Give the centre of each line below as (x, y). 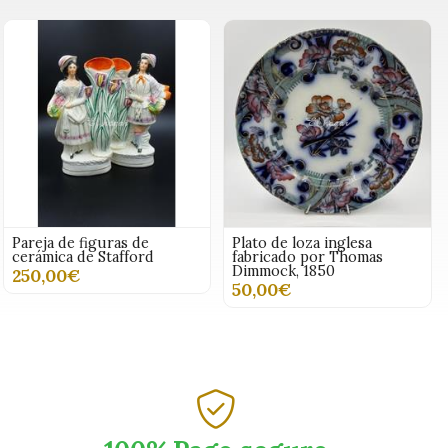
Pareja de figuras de (80, 243)
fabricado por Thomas (308, 257)
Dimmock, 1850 (284, 271)
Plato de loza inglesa (302, 243)
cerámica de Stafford (82, 257)
